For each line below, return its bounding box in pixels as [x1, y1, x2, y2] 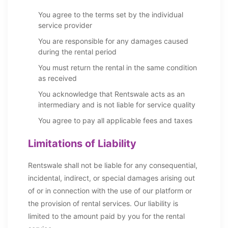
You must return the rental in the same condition [38, 63, 197, 72]
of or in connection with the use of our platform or [28, 186, 192, 195]
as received [38, 74, 77, 82]
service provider [38, 21, 92, 30]
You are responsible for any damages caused [38, 37, 188, 45]
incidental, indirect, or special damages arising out [28, 174, 195, 182]
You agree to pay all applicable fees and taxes [38, 116, 192, 125]
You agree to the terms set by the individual [38, 10, 183, 19]
